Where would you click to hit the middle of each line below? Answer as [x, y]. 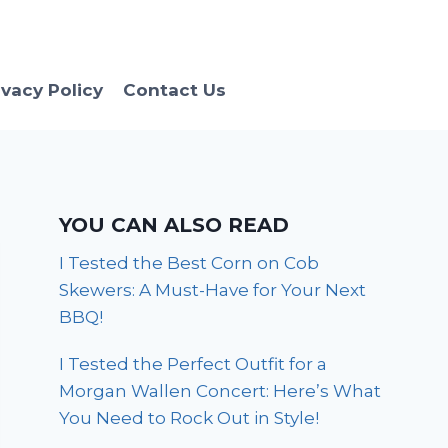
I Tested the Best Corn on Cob [189, 263]
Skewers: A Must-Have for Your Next [213, 290]
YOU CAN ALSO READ [174, 225]
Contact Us [174, 89]
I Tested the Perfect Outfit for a [193, 364]
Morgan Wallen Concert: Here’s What [220, 391]
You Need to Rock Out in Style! [189, 418]
